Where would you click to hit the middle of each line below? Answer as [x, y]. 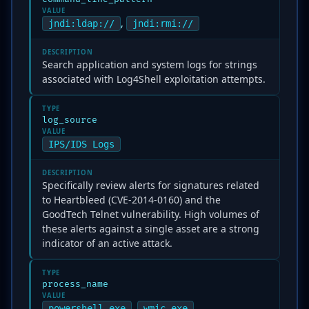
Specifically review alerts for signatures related [151, 185]
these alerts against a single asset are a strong [151, 229]
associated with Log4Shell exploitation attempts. [154, 79]
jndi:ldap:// [81, 23]
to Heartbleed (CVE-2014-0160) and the [131, 200]
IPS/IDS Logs [81, 144]
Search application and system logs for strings [150, 64]
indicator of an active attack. [107, 243]
